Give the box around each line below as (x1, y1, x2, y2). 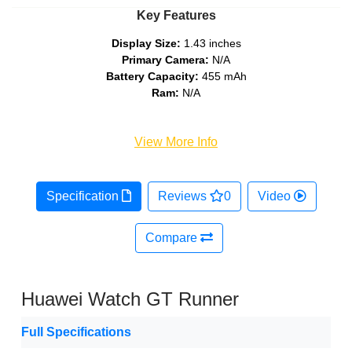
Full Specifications (21, 325, 131, 339)
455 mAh (198, 70, 247, 83)
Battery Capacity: (105, 70, 199, 83)
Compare (145, 231, 200, 245)
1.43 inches (180, 37, 241, 50)
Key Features (136, 9, 216, 23)
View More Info (134, 135, 218, 149)
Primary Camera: (122, 53, 209, 67)
